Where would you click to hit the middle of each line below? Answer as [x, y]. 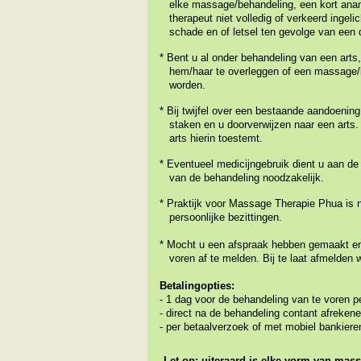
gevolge [299, 32]
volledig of [260, 18]
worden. [183, 85]
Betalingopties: [197, 286]
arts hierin [189, 138]
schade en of [196, 32]
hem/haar [188, 71]
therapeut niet [196, 18]
